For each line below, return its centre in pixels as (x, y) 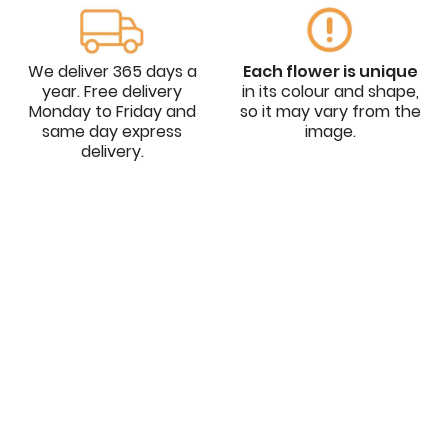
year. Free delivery (112, 92)
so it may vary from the (330, 112)
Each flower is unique (330, 72)
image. (330, 132)
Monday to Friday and (112, 112)
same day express (112, 132)
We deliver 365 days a (112, 72)
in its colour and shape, (330, 92)
